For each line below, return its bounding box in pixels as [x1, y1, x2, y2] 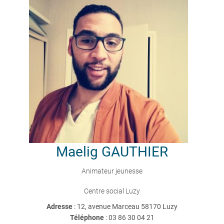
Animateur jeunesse [81, 167, 142, 175]
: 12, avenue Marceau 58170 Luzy [74, 202, 177, 210]
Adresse [46, 202, 74, 210]
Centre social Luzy [84, 187, 140, 195]
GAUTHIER [101, 143, 168, 160]
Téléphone [69, 213, 104, 221]
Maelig [56, 143, 98, 160]
